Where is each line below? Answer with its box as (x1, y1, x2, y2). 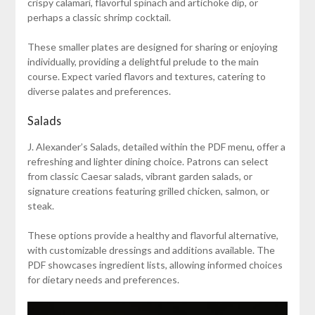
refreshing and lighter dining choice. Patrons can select (27, 155, 269, 168)
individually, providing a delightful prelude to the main (27, 56, 259, 68)
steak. (27, 200, 54, 212)
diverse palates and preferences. (27, 85, 171, 98)
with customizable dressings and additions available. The (27, 244, 275, 257)
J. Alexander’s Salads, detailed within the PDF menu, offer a (27, 141, 285, 153)
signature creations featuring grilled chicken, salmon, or (27, 185, 269, 198)
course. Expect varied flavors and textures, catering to (27, 70, 266, 83)
